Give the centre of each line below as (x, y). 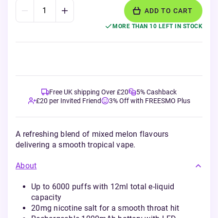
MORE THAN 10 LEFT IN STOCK (157, 26)
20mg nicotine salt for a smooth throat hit (105, 208)
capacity (46, 197)
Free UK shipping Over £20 (89, 92)
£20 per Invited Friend (68, 101)
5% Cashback (156, 92)
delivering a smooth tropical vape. (76, 145)
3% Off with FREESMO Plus (149, 101)
